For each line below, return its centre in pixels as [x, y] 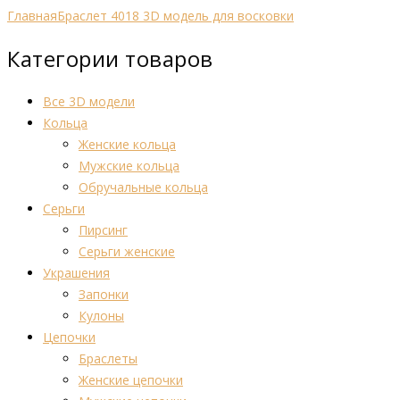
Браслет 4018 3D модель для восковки [175, 15]
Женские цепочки [131, 379]
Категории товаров [110, 58]
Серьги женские [127, 251]
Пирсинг [103, 229]
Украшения [76, 272]
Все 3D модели [89, 101]
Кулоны [101, 315]
